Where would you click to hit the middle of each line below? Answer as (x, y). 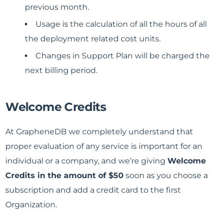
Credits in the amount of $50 (65, 176)
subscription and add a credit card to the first (93, 190)
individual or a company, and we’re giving (87, 161)
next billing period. (61, 71)
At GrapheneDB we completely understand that (100, 132)
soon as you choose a (166, 176)
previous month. (57, 7)
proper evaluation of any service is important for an (104, 146)
